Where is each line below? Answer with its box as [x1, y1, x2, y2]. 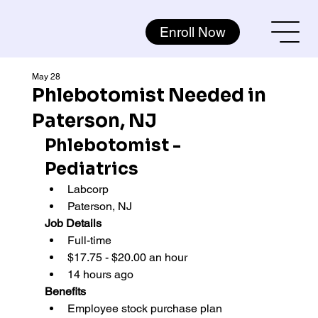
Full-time [67, 233, 111, 247]
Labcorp [67, 182, 111, 196]
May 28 [31, 71, 60, 82]
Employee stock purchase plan [67, 301, 222, 315]
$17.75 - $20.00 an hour [67, 250, 187, 264]
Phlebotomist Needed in [31, 83, 266, 107]
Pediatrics [44, 158, 138, 180]
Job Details [44, 216, 102, 230]
